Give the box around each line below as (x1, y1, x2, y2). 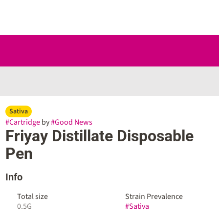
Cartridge (9, 117, 40, 128)
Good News (54, 117, 92, 128)
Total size (17, 191, 48, 202)
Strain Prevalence (125, 191, 183, 202)
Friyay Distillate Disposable (5, 127, 194, 145)
